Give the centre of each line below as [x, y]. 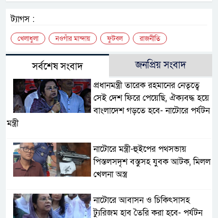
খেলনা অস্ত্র [110, 174]
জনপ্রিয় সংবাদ [161, 65]
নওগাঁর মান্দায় [73, 38]
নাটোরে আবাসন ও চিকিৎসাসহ [141, 200]
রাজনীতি [150, 38]
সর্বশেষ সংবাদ [57, 66]
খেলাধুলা [28, 38]
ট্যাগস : [23, 19]
